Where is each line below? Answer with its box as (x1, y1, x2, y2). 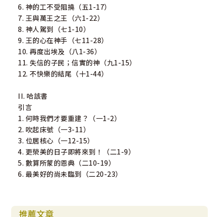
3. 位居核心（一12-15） (18, 136, 94, 146)
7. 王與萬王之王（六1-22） (18, 13, 105, 23)
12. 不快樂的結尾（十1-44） (18, 69, 108, 79)
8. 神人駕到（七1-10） (18, 24, 91, 34)
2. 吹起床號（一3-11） (18, 124, 91, 135)
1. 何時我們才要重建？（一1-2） (18, 113, 122, 124)
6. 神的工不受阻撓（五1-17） (18, 2, 111, 12)
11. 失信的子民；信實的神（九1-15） (18, 58, 137, 68)
